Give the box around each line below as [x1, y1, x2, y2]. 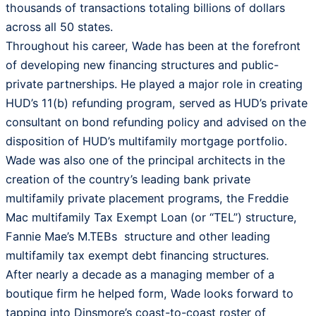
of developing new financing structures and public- [6, 58, 279, 73]
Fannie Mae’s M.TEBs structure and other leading [6, 229, 270, 244]
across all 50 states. [6, 20, 113, 35]
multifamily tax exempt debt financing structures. [6, 248, 269, 263]
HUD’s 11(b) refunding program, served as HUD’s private [6, 96, 308, 111]
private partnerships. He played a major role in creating [6, 77, 303, 92]
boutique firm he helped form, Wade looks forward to [6, 286, 293, 301]
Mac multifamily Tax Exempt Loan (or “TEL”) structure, [6, 210, 297, 225]
